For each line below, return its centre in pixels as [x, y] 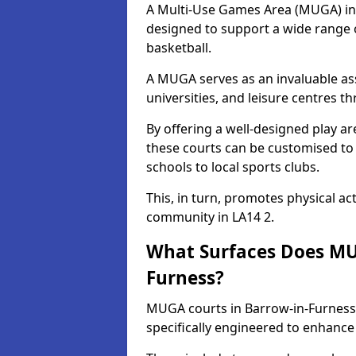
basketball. [179, 48]
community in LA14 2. [210, 217]
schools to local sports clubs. [233, 167]
